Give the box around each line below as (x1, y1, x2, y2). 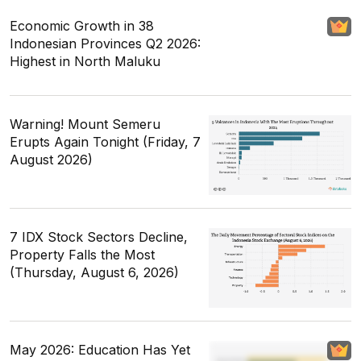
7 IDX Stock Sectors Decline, (10, 229, 188, 246)
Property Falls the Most (10, 247, 155, 263)
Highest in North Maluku (10, 52, 160, 69)
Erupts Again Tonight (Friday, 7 (10, 133, 201, 150)
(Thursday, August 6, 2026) (10, 264, 179, 281)
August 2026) (10, 151, 93, 168)
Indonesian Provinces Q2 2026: (10, 35, 201, 52)
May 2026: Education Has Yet (10, 342, 190, 359)
